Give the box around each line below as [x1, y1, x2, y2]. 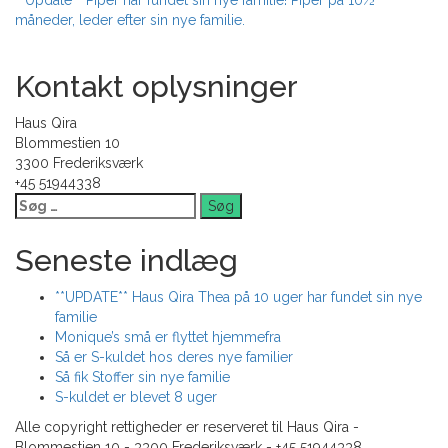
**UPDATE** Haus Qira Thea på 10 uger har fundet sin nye [55, 289, 422, 305]
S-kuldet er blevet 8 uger [55, 389, 217, 405]
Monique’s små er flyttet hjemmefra [55, 329, 281, 345]
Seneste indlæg [15, 243, 238, 278]
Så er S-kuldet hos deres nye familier [55, 349, 293, 365]
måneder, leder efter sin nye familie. [15, 12, 245, 28]
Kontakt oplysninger [15, 69, 298, 104]
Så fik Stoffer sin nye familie [55, 369, 230, 385]
